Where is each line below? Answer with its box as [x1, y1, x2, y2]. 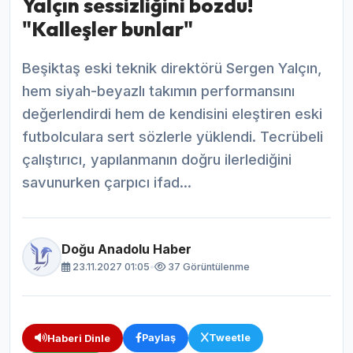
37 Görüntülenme [165, 260, 250, 273]
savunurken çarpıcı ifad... [22, 173, 191, 191]
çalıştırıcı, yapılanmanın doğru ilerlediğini [22, 150, 292, 169]
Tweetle [209, 332, 251, 344]
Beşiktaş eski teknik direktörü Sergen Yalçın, [22, 59, 322, 77]
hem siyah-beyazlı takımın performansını [22, 82, 295, 100]
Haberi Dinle [47, 332, 110, 344]
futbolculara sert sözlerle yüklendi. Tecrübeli [22, 128, 323, 146]
